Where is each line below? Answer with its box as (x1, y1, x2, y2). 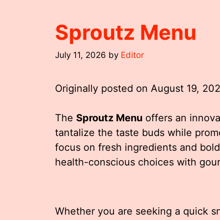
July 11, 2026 (55, 50, 106, 60)
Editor (121, 50, 144, 60)
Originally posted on (55, 82, 151, 94)
